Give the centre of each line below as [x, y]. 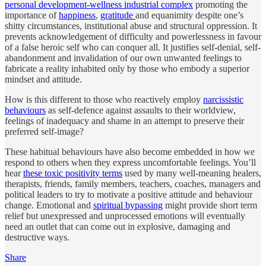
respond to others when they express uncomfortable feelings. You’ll [130, 162]
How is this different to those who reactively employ [104, 99]
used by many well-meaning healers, [192, 173]
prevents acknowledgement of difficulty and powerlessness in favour [133, 36]
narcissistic [223, 99]
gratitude [118, 15]
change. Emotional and [49, 205]
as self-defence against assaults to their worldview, [141, 110]
